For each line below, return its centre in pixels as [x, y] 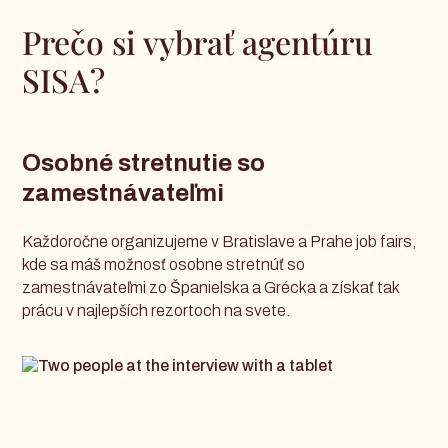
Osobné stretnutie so [144, 162]
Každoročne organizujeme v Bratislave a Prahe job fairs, [219, 241]
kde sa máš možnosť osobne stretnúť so [164, 264]
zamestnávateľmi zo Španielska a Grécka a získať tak [211, 287]
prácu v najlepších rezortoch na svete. [156, 310]
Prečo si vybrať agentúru [198, 41]
